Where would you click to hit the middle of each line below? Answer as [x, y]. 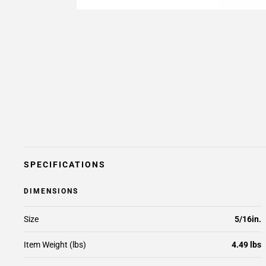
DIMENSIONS [51, 191]
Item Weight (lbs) [55, 245]
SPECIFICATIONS [65, 164]
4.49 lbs [246, 245]
